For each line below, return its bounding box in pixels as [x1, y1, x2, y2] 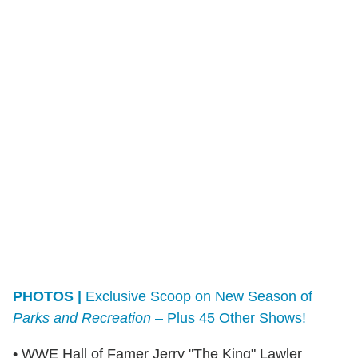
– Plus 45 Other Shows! [151, 310, 306, 327]
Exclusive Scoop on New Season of [82, 288, 312, 305]
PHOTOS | [13, 288, 82, 305]
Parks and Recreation [13, 310, 151, 327]
